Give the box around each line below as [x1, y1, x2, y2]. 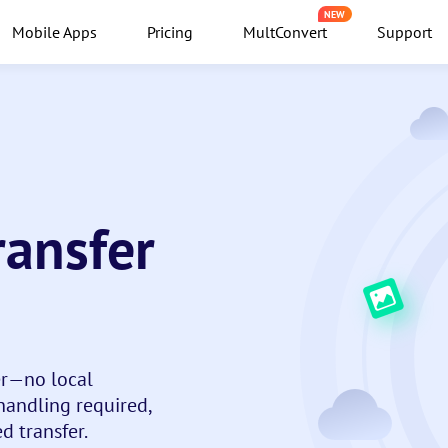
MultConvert [242, 22, 327, 42]
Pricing [146, 22, 193, 42]
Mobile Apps [11, 22, 97, 42]
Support [376, 22, 432, 42]
